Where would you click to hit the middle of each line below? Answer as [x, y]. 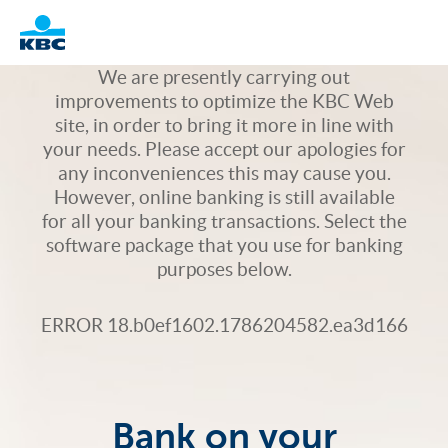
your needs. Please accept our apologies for [224, 149]
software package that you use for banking [224, 245]
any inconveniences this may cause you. [224, 173]
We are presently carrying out [224, 77]
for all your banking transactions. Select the [224, 221]
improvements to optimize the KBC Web [224, 101]
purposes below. [224, 269]
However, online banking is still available [224, 197]
